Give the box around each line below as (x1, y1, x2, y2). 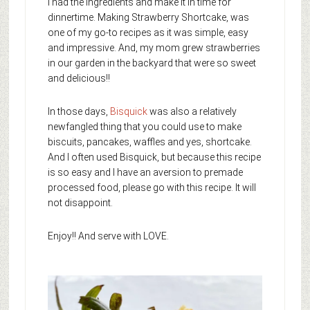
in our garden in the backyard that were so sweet (47, 57, 256, 69)
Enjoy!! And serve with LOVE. (47, 230, 169, 241)
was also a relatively (147, 105, 237, 117)
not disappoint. (47, 197, 113, 208)
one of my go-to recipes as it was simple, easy (47, 26, 248, 38)
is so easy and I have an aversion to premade (47, 166, 243, 178)
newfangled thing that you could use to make (47, 120, 241, 132)
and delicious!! (47, 72, 110, 84)
